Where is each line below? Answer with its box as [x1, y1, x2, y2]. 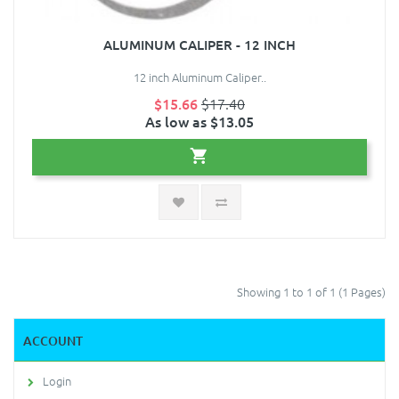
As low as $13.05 [145, 111, 254, 132]
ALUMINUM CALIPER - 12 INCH [103, 36, 296, 54]
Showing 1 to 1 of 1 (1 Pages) [237, 283, 386, 301]
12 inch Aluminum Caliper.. [133, 69, 266, 86]
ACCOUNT [23, 332, 83, 350]
